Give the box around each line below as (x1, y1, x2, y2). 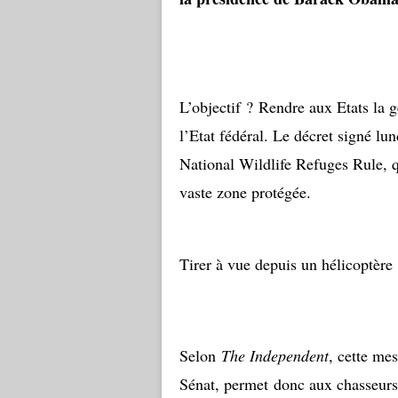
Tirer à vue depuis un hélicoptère (179, 253, 393, 275)
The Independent (221, 345, 329, 366)
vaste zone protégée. (179, 181, 311, 203)
